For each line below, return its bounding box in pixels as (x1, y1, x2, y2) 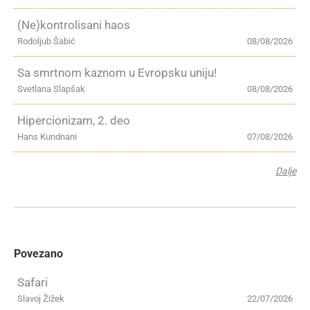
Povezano (14, 247, 63, 260)
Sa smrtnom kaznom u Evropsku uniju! (17, 66, 217, 80)
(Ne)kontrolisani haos (17, 18, 130, 32)
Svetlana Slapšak (17, 84, 85, 94)
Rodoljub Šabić (17, 36, 75, 46)
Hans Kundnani (17, 131, 77, 142)
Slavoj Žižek (17, 293, 64, 304)
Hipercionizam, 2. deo (17, 113, 130, 127)
